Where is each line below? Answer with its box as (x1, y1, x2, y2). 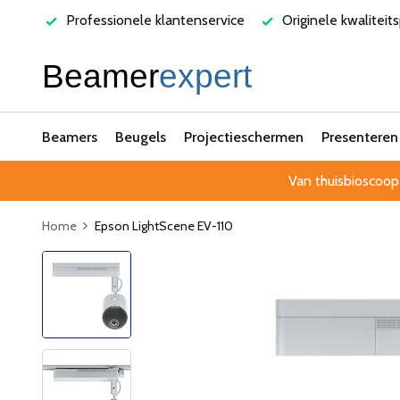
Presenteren (321, 129, 398, 146)
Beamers (42, 129, 97, 146)
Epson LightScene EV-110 (95, 218, 233, 234)
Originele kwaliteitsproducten (62, 12, 247, 29)
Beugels (115, 129, 166, 146)
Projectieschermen (184, 129, 304, 146)
